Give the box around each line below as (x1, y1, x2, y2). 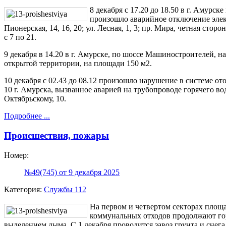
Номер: (4, 150, 29, 159)
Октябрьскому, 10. (4, 94, 66, 103)
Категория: (4, 185, 44, 194)
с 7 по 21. (4, 33, 36, 42)
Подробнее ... (4, 111, 50, 121)
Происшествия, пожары (4, 130, 109, 141)
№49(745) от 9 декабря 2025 (24, 167, 120, 177)
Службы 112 (44, 185, 86, 194)
